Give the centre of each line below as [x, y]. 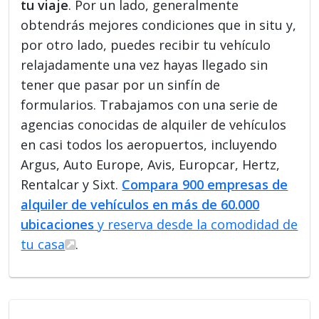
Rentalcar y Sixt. [72, 184]
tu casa [43, 244]
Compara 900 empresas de [205, 184]
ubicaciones [58, 224]
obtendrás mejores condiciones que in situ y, [159, 25]
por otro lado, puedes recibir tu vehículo [146, 45]
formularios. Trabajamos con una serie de [150, 104]
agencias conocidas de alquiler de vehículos [154, 124]
